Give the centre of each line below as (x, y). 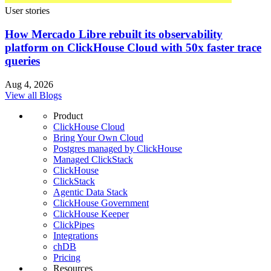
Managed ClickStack (93, 159)
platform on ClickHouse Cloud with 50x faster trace (133, 47)
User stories (27, 11)
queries (22, 60)
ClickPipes (74, 224)
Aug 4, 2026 (29, 84)
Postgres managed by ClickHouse (118, 148)
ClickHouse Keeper (91, 214)
